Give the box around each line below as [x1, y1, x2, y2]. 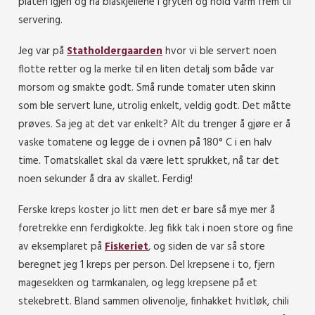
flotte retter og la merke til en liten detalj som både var [18, 60, 274, 78]
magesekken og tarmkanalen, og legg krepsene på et [18, 274, 257, 292]
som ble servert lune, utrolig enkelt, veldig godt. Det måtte [18, 97, 291, 115]
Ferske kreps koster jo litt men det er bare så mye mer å [18, 201, 275, 219]
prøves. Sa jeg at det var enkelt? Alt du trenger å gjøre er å [18, 115, 290, 133]
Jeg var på [18, 42, 67, 60]
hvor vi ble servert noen [162, 42, 276, 60]
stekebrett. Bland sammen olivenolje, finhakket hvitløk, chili [18, 292, 289, 310]
